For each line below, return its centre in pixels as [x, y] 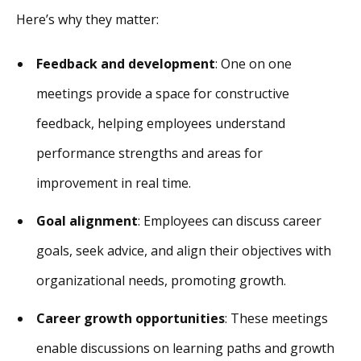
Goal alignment [87, 221]
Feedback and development [126, 64]
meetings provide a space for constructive [163, 94]
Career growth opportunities [131, 319]
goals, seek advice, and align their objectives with [184, 251]
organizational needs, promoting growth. [161, 281]
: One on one [253, 64]
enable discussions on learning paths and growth [185, 349]
